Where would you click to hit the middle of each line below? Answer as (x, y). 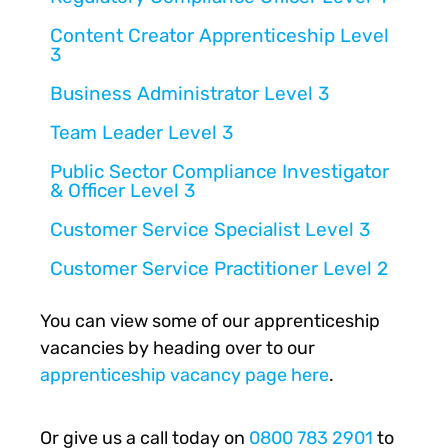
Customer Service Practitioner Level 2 (219, 269)
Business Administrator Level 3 (189, 94)
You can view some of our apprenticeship (210, 321)
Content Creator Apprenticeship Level (219, 36)
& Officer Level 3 (122, 191)
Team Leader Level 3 (141, 133)
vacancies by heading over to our (177, 348)
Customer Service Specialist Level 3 (210, 230)
